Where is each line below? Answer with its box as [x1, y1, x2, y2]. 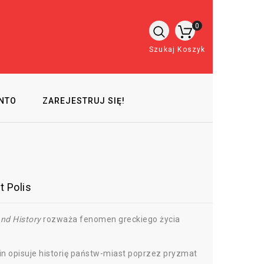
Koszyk [177, 45, 206, 54]
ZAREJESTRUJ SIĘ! [42, 96, 125, 105]
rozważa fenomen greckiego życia [41, 214, 180, 224]
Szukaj [149, 45, 176, 54]
